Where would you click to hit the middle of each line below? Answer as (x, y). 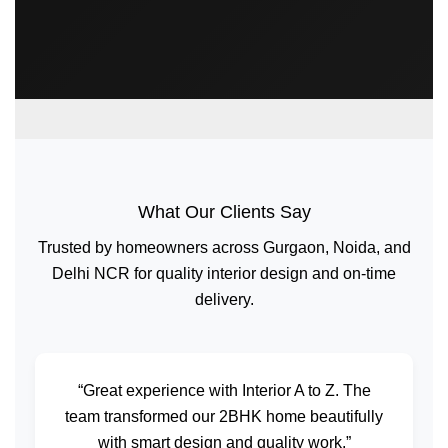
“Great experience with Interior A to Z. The (224, 390)
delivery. (224, 299)
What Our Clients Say (224, 211)
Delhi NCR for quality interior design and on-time (224, 273)
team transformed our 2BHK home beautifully (224, 416)
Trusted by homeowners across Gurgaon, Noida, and (224, 247)
